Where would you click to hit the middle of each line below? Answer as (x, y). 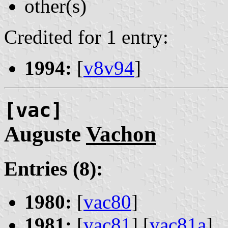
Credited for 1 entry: (86, 37)
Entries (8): (53, 169)
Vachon (121, 134)
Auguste (45, 134)
